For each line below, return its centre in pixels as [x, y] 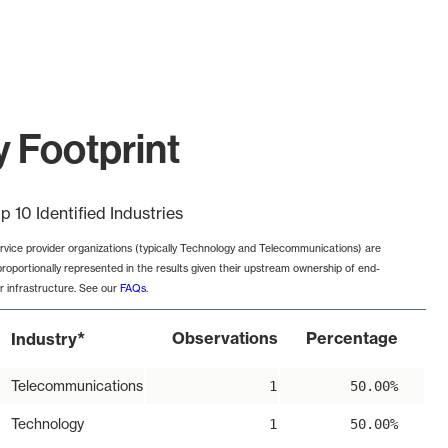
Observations [225, 338]
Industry [44, 339]
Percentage [352, 338]
